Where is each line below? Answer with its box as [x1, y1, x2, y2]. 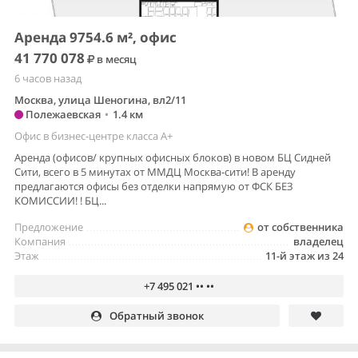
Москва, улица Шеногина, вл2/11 [14, 92, 186, 107]
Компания [14, 233, 66, 249]
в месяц [94, 51, 137, 66]
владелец [293, 233, 344, 249]
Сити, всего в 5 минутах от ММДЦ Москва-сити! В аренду [14, 164, 296, 179]
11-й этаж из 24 [265, 248, 344, 263]
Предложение [14, 219, 83, 234]
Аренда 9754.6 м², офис [14, 27, 177, 46]
